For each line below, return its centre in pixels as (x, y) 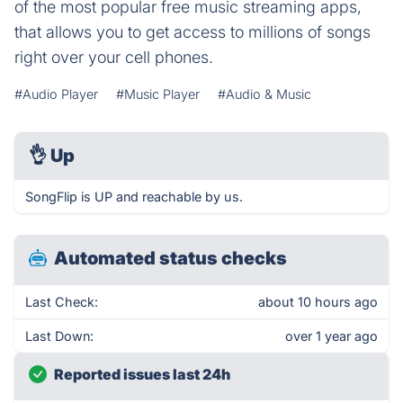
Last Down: (59, 336)
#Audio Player (56, 94)
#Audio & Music (264, 94)
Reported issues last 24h (142, 374)
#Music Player (158, 94)
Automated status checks (170, 258)
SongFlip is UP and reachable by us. (134, 197)
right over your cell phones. (114, 57)
